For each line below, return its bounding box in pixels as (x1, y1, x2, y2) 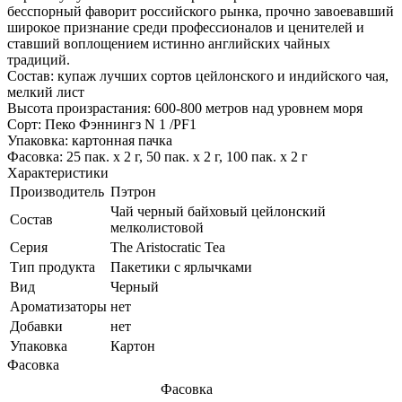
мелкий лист (7, 83, 84, 100)
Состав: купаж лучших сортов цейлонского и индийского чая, (7, 67, 389, 83)
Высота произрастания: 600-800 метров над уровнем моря (7, 100, 363, 116)
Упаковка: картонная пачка (7, 132, 172, 148)
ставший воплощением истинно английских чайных (7, 35, 330, 51)
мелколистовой (110, 219, 204, 235)
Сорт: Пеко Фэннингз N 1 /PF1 (7, 116, 197, 132)
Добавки (10, 318, 63, 334)
